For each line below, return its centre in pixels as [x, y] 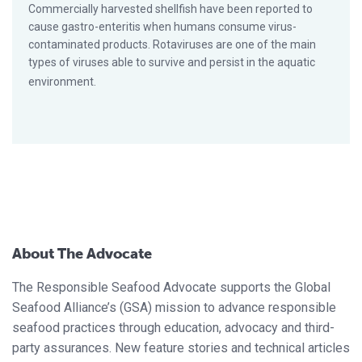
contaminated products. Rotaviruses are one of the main [172, 45]
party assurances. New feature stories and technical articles [181, 348]
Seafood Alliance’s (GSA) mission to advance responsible [174, 308]
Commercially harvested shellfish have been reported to [170, 9]
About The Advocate [82, 254]
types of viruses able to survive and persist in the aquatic [172, 63]
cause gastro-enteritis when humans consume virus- [162, 27]
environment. [62, 82]
